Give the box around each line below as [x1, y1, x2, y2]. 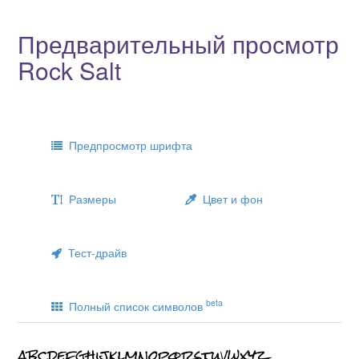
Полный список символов [63, 297, 206, 314]
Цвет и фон [196, 190, 263, 207]
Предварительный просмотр [18, 26, 339, 61]
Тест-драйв [62, 244, 127, 260]
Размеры [63, 190, 116, 207]
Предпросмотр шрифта [63, 136, 192, 153]
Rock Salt [18, 52, 121, 87]
